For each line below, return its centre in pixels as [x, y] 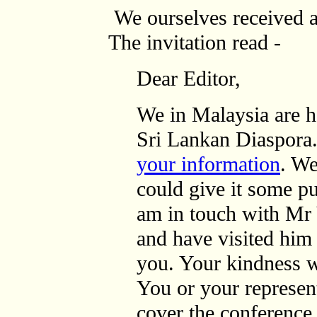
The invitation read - [195, 42]
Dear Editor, [189, 79]
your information [208, 164]
